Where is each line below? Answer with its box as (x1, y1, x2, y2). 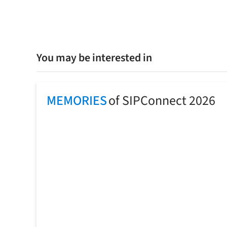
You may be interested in (36, 50, 152, 66)
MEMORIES (47, 91, 107, 110)
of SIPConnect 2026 (108, 91, 215, 110)
